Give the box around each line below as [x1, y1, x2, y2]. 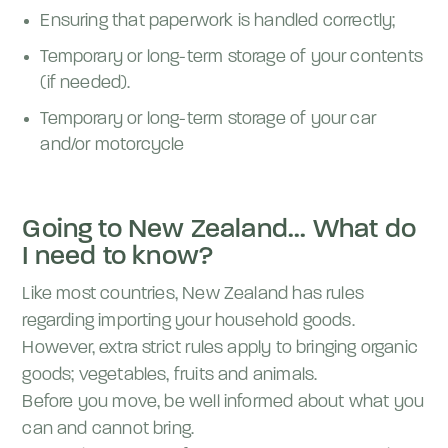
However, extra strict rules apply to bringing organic [22, 339, 418, 358]
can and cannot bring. [22, 420, 195, 439]
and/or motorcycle [40, 136, 185, 155]
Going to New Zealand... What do [22, 217, 416, 244]
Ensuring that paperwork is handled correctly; [40, 12, 396, 31]
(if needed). [40, 74, 131, 93]
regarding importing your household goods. [22, 312, 355, 331]
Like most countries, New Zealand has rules [22, 285, 364, 304]
